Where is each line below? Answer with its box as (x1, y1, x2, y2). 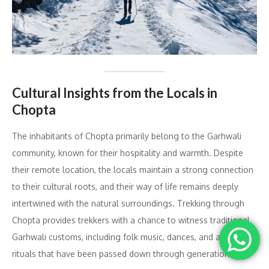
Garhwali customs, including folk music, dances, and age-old (12, 232, 246, 243)
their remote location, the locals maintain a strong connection (12, 165, 253, 175)
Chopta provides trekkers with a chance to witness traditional (12, 215, 250, 226)
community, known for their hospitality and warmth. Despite (12, 148, 243, 159)
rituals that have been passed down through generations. (12, 249, 236, 259)
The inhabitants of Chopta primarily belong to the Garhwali (12, 131, 241, 142)
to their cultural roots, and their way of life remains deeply (12, 181, 238, 192)
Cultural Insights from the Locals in (12, 85, 217, 101)
